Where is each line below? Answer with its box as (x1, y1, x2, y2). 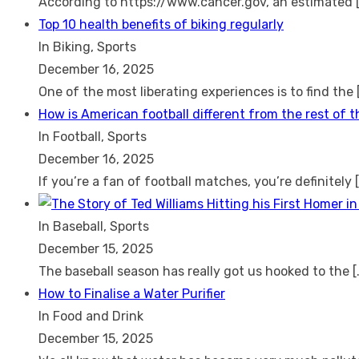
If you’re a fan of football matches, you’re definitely (38, 173, 355, 189)
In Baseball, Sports (38, 218, 149, 234)
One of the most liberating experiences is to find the (38, 83, 357, 99)
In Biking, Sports (38, 38, 136, 54)
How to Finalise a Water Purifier (38, 285, 225, 301)
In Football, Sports (38, 128, 147, 144)
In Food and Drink (38, 308, 143, 324)
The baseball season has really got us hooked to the (38, 263, 353, 279)
